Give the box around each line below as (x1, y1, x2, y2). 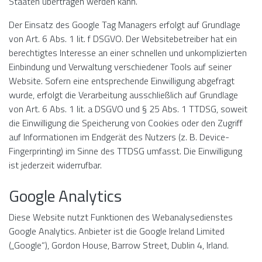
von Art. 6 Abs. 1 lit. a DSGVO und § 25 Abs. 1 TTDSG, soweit (9, 102, 247, 116)
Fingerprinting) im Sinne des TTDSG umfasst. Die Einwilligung (9, 144, 242, 158)
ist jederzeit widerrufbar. (9, 158, 102, 172)
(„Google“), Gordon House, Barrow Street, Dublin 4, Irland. (9, 238, 229, 252)
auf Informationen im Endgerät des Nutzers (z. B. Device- (9, 130, 229, 144)
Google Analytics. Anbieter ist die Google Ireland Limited (9, 224, 225, 238)
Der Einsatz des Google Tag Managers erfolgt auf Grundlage (9, 18, 240, 32)
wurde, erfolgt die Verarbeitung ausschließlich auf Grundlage (9, 88, 238, 102)
